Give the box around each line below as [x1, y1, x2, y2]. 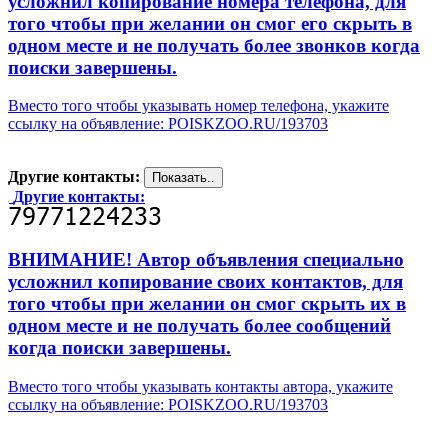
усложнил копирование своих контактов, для [8, 271, 403, 293]
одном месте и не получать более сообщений [8, 315, 391, 337]
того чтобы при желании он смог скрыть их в [8, 293, 406, 315]
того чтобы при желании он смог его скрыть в [8, 12, 412, 34]
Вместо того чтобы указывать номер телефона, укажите [8, 97, 389, 115]
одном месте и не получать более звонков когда [8, 34, 420, 56]
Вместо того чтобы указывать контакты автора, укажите [8, 377, 393, 395]
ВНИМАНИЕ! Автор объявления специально [8, 249, 404, 271]
